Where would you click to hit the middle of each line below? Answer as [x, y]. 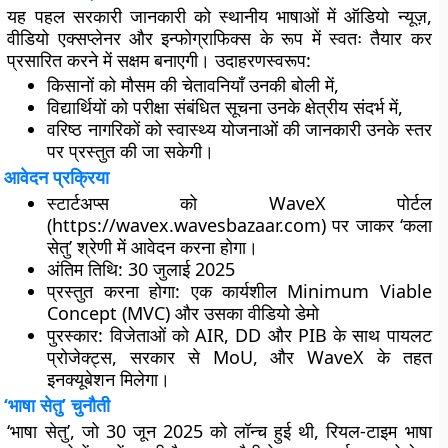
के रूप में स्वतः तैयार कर [341, 38]
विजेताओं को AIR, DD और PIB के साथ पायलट [267, 335]
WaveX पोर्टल [350, 203]
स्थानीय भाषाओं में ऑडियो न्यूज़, [325, 16]
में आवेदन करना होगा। [185, 247]
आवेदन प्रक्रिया [57, 177]
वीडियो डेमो [284, 313]
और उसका [209, 313]
